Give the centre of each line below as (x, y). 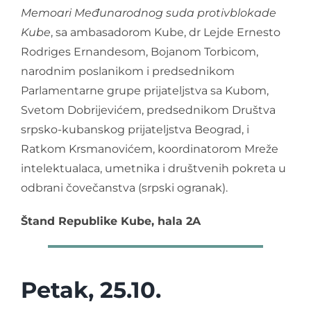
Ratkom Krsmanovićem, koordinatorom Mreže (150, 149)
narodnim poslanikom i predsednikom (128, 71)
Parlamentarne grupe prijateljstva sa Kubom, (145, 90)
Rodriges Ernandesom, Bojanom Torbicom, (140, 51)
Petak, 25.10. (91, 289)
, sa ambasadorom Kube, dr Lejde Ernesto (166, 32)
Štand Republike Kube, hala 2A (111, 221)
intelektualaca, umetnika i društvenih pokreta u (153, 168)
